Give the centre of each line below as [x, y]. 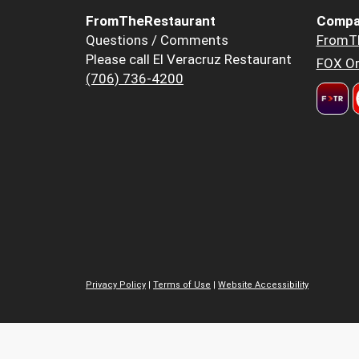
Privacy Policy [116, 284]
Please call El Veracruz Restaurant [189, 60]
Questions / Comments [157, 40]
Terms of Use [182, 284]
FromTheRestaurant [151, 21]
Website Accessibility [263, 284]
